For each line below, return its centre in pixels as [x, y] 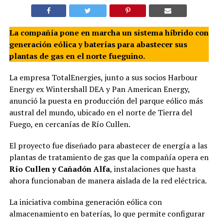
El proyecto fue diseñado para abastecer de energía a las [108, 145]
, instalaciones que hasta [153, 169]
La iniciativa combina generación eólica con [85, 202]
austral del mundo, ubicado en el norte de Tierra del [100, 112]
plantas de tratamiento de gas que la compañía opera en [109, 157]
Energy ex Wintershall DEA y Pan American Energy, [99, 89]
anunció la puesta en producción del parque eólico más [106, 100]
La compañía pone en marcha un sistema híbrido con [109, 32]
